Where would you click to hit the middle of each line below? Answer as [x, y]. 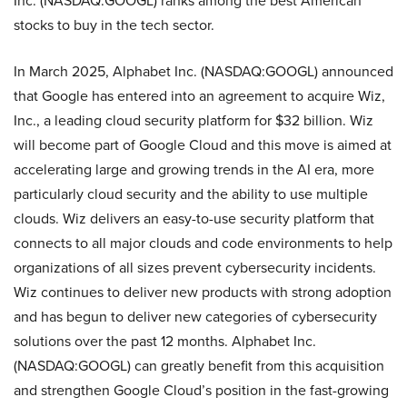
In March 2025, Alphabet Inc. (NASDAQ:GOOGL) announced [203, 71]
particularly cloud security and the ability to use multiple [191, 194]
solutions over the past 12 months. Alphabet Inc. [165, 341]
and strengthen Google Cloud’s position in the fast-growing [201, 390]
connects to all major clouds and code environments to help [203, 243]
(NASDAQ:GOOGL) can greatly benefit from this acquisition [199, 365]
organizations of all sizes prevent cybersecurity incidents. [195, 267]
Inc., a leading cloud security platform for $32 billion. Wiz [194, 120]
